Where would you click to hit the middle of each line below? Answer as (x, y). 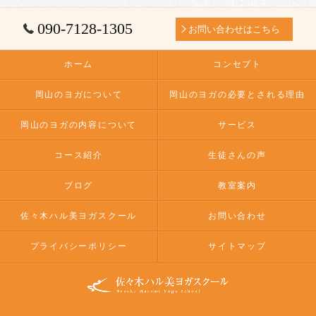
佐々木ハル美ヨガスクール (79, 216)
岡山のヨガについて (79, 95)
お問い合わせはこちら (235, 29)
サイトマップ (237, 246)
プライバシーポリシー (79, 246)
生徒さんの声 (237, 155)
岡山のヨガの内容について (79, 125)
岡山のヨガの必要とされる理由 (237, 95)
